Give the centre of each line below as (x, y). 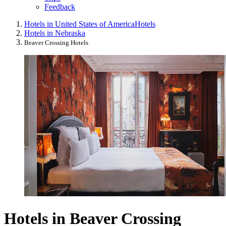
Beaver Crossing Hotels (56, 43)
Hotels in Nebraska (55, 33)
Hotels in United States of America (79, 24)
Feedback (60, 7)
